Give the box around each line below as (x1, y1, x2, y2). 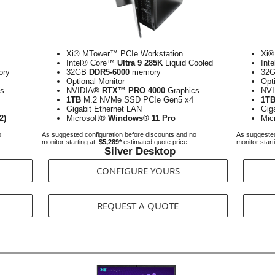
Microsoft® (66, 114, 108, 123)
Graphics (168, 86, 199, 95)
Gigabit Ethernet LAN (66, 104, 142, 114)
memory (130, 68, 161, 77)
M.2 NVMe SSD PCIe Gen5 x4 (81, 95, 193, 104)
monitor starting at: (42, 138, 99, 145)
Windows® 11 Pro (108, 114, 176, 123)
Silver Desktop (104, 145, 176, 157)
